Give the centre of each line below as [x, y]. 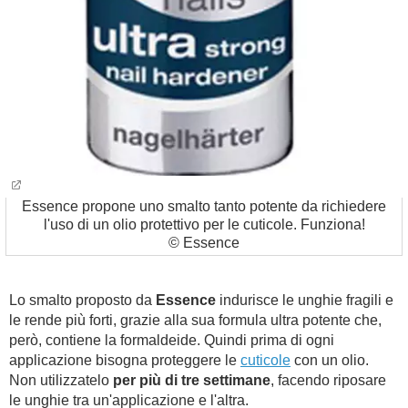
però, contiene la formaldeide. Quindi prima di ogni [172, 340]
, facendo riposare [328, 380]
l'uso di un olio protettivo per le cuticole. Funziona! [204, 224]
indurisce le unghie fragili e [305, 300]
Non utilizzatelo [61, 380]
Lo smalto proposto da [82, 300]
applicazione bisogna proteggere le [125, 360]
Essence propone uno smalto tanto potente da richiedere [204, 206]
